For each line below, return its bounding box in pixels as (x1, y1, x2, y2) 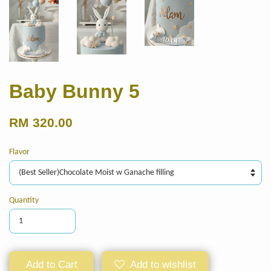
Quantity (9, 195, 39, 205)
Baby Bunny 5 (9, 80, 140, 102)
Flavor (9, 147, 30, 157)
